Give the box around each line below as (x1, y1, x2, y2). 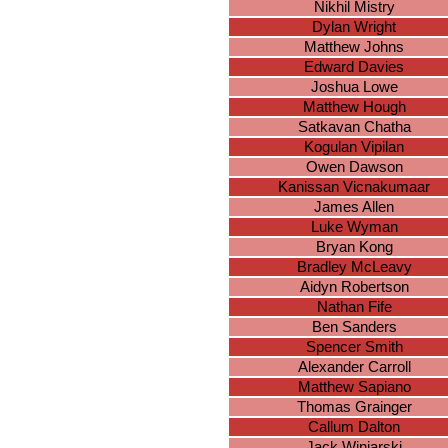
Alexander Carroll (297, 359, 411, 376)
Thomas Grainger (296, 399, 412, 416)
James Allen (314, 199, 394, 216)
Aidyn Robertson (299, 279, 409, 296)
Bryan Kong (315, 239, 393, 256)
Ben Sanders (311, 319, 397, 336)
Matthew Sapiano (297, 379, 411, 396)
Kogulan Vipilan (304, 139, 404, 156)
